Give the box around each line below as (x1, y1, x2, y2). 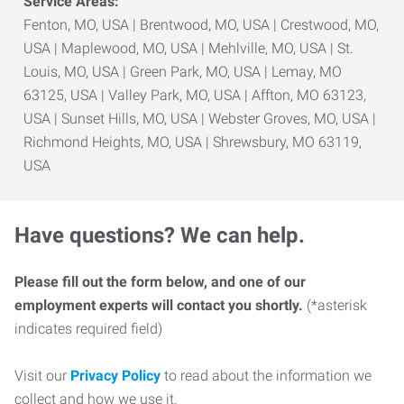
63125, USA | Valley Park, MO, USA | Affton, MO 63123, (23, 87, 366, 104)
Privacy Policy (70, 367, 161, 384)
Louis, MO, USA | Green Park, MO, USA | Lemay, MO (23, 63, 342, 80)
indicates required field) (14, 320, 162, 337)
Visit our (14, 367, 70, 384)
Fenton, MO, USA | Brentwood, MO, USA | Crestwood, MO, (23, 16, 379, 33)
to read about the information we (161, 367, 372, 384)
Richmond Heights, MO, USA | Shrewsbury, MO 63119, (23, 133, 362, 151)
